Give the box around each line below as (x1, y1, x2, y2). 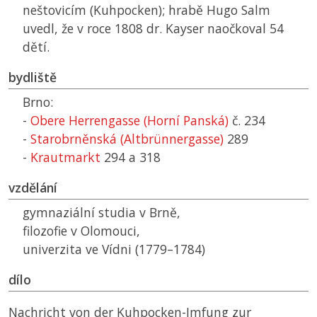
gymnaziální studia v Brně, (23, 204, 180, 221)
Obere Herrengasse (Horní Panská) (30, 112, 229, 129)
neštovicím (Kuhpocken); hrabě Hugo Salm (23, 1, 270, 19)
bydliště (8, 69, 57, 86)
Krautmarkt (30, 149, 100, 166)
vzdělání (8, 179, 57, 197)
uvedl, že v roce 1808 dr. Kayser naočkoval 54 (23, 20, 284, 38)
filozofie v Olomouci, (23, 222, 140, 240)
